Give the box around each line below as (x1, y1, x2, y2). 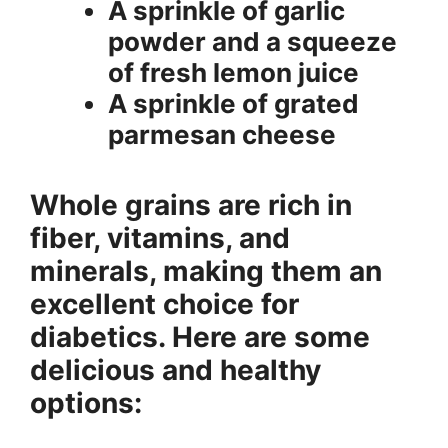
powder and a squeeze (108, 25, 397, 57)
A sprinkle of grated (108, 87, 359, 119)
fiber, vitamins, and (30, 220, 290, 255)
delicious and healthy (30, 352, 321, 387)
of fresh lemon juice (108, 56, 359, 88)
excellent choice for (30, 286, 299, 321)
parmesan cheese (108, 118, 336, 150)
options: (30, 385, 142, 420)
